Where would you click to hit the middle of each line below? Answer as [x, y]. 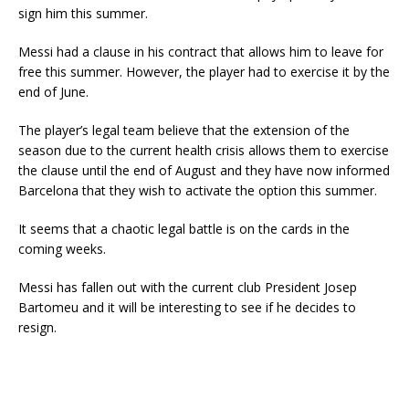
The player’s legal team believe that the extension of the [184, 131]
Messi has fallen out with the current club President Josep [188, 288]
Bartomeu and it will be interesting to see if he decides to [187, 308]
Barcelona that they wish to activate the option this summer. [198, 191]
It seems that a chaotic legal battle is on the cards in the [184, 229]
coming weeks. [62, 249]
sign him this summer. [83, 14]
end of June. [53, 92]
